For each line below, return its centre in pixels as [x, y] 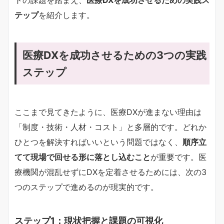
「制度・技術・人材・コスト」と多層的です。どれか [110, 127]
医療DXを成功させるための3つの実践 [114, 55]
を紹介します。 [66, 15]
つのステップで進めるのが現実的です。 [86, 187]
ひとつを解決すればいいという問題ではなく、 [98, 142]
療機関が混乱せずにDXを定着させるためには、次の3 [110, 172]
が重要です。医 [178, 157]
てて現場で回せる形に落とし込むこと [82, 157]
